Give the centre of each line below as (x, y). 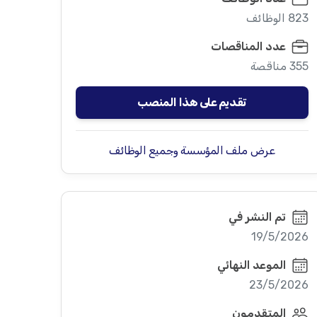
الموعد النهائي (251, 265)
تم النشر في (257, 217)
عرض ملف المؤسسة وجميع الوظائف (192, 150)
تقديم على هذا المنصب (192, 102)
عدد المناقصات (248, 46)
